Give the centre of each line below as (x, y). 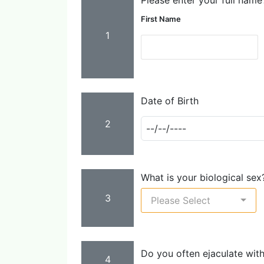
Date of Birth (170, 100)
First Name (161, 19)
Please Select (181, 200)
